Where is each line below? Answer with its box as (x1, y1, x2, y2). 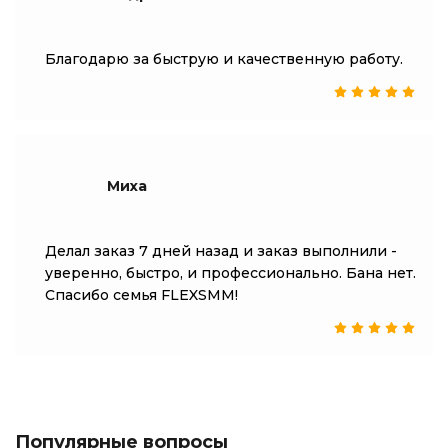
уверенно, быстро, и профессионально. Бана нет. (45, 264, 416, 282)
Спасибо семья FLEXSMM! (45, 286, 238, 304)
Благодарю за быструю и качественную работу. (45, 50, 403, 68)
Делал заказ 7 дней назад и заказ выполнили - (45, 242, 397, 260)
